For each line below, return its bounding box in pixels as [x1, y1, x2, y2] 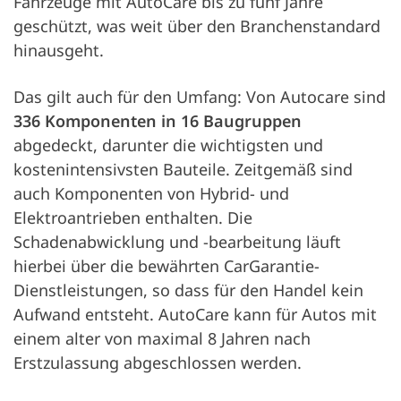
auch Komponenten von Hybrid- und [13, 183, 289, 204]
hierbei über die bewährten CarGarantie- [13, 255, 320, 277]
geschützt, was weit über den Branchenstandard [13, 15, 380, 37]
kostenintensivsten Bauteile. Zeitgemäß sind [13, 158, 353, 180]
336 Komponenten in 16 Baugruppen [13, 110, 302, 132]
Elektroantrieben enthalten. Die [13, 207, 252, 228]
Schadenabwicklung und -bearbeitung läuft [13, 231, 341, 252]
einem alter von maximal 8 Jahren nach [13, 328, 311, 349]
